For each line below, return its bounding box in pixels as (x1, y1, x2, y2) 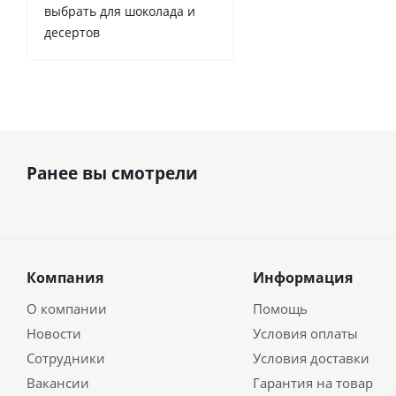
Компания (27, 268, 103, 287)
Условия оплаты (252, 324, 358, 342)
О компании (27, 300, 107, 317)
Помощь (252, 300, 308, 317)
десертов (44, 24, 100, 41)
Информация (252, 268, 353, 287)
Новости (27, 324, 81, 342)
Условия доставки (252, 349, 369, 367)
